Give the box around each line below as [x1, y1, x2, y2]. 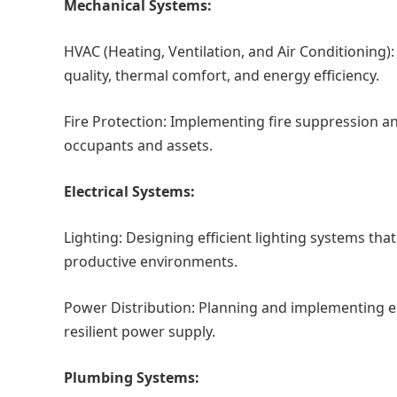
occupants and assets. [64, 136, 213, 155]
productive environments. [64, 252, 237, 271]
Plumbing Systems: [64, 368, 199, 387]
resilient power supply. [64, 322, 215, 341]
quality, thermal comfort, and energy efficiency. [64, 66, 379, 85]
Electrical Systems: [64, 182, 195, 201]
